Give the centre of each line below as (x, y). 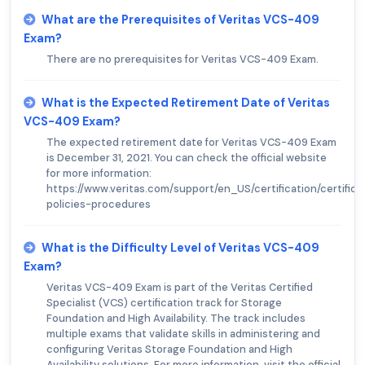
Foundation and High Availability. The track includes (176, 318)
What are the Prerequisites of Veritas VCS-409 (180, 19)
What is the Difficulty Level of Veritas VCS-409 (180, 247)
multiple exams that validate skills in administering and (183, 333)
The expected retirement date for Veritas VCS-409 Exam (191, 142)
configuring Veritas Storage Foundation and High (169, 349)
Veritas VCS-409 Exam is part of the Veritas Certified (180, 287)
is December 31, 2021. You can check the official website (187, 157)
